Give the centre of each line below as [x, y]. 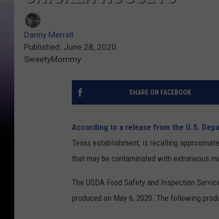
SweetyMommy [53, 59]
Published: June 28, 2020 [70, 47]
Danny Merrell [49, 35]
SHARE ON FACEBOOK [160, 93]
